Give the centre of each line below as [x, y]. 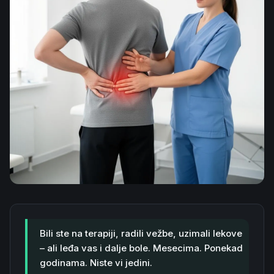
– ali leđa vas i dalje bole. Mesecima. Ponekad [141, 248]
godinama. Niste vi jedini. [96, 263]
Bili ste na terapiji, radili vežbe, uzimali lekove [141, 233]
